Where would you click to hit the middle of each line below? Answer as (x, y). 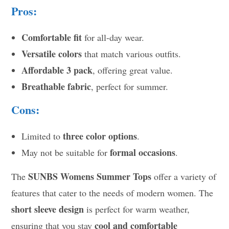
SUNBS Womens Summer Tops (90, 177)
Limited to (42, 136)
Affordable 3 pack (57, 70)
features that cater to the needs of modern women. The (112, 193)
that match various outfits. (132, 54)
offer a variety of (184, 177)
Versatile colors (52, 54)
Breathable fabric (56, 87)
